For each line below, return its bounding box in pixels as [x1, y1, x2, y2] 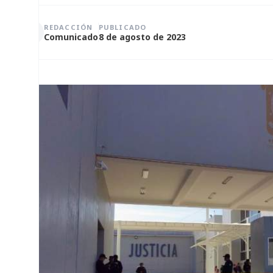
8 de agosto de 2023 [99, 30, 186, 43]
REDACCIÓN [44, 22, 93, 32]
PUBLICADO [99, 22, 146, 32]
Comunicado [44, 30, 98, 43]
